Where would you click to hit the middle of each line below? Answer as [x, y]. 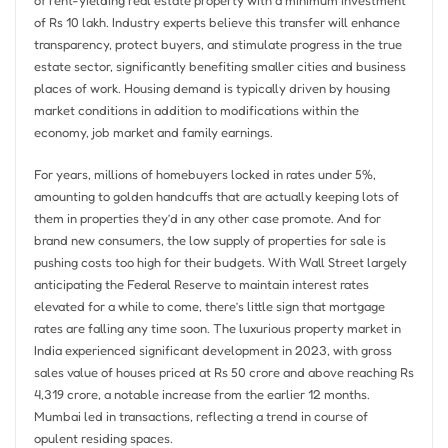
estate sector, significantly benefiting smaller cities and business [219, 65]
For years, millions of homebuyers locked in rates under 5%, [204, 174]
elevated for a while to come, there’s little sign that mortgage [209, 306]
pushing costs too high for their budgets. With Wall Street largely [220, 262]
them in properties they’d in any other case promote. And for [207, 218]
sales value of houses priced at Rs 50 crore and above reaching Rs [223, 372]
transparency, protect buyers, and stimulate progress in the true [217, 43]
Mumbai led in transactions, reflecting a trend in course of [200, 416]
